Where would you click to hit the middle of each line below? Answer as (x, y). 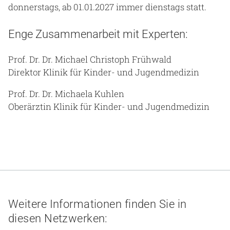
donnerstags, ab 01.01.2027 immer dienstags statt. (107, 7)
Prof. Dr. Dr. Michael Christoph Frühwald (90, 60)
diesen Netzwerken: (58, 218)
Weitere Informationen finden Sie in (98, 204)
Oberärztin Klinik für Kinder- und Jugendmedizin (109, 107)
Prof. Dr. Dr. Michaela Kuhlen (66, 94)
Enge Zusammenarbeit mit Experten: (98, 34)
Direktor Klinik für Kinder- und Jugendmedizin (104, 72)
